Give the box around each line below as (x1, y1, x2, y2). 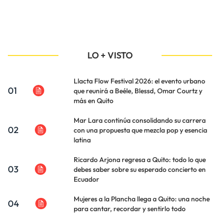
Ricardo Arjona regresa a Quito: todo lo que (74, 155, 206, 165)
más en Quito (74, 96, 113, 106)
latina (74, 136, 91, 145)
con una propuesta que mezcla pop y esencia (74, 126, 207, 135)
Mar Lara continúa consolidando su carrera (74, 116, 206, 125)
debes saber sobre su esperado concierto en (74, 165, 206, 174)
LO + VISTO (87, 50, 133, 61)
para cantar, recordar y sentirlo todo (74, 204, 186, 214)
